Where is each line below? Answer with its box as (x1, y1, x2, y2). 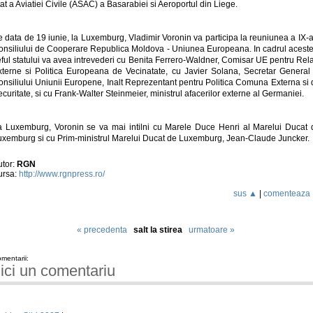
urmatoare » (188, 225, 235, 235)
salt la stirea (133, 225, 189, 235)
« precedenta (76, 225, 127, 235)
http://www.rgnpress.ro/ (19, 169, 105, 180)
